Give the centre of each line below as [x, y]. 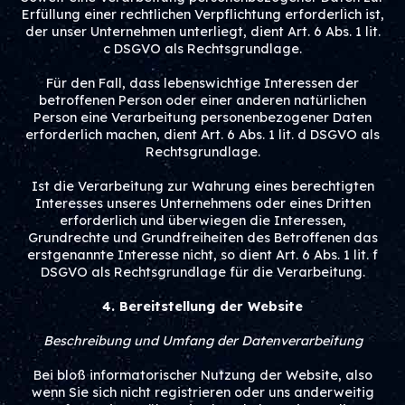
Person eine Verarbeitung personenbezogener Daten [202, 118]
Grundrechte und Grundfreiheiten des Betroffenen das [202, 238]
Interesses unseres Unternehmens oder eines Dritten [202, 203]
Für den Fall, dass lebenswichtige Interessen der [202, 83]
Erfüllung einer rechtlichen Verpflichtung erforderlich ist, [202, 14]
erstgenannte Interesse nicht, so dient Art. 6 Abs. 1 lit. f [202, 255]
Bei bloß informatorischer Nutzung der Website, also [202, 375]
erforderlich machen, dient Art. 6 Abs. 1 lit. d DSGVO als [202, 135]
